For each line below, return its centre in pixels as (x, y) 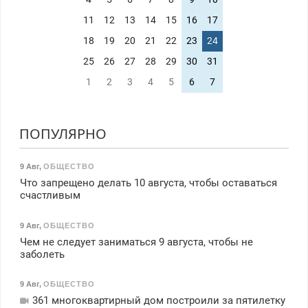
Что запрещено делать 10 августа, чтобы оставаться (148, 183)
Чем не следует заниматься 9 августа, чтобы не (136, 242)
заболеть (42, 254)
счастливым (50, 196)
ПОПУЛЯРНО (63, 133)
